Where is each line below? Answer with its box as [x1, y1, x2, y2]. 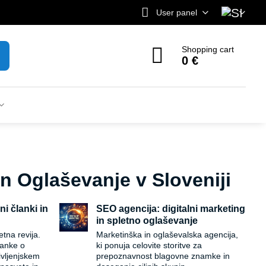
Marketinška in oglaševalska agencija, [96, 230, 239, 239]
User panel [156, 7, 197, 17]
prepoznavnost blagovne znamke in [96, 251, 230, 261]
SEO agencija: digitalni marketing [96, 204, 246, 214]
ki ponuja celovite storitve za [96, 240, 202, 250]
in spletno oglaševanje [96, 216, 198, 226]
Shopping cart [182, 45, 235, 54]
